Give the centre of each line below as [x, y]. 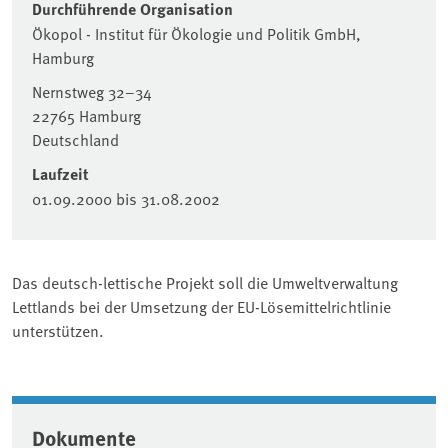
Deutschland [75, 139]
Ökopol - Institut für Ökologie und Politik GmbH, [196, 33]
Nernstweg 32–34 [92, 91]
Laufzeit [60, 174]
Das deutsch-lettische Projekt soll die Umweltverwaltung [205, 282]
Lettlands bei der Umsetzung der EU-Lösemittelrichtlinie [201, 306]
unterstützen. [58, 330]
